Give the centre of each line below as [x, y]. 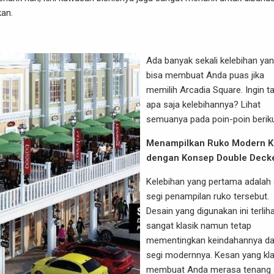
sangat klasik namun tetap [199, 226]
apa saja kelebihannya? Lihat [203, 105]
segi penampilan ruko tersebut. [208, 196]
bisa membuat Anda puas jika [205, 75]
